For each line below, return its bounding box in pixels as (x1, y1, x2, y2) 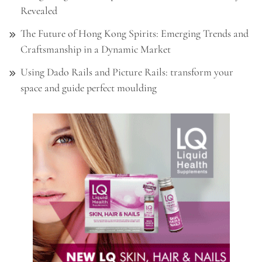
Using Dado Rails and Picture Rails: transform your (20, 65, 233, 79)
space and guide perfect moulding (20, 81, 157, 95)
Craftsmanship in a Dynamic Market (20, 43, 171, 56)
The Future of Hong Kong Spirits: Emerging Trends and (20, 27, 249, 40)
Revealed (20, 4, 57, 18)
